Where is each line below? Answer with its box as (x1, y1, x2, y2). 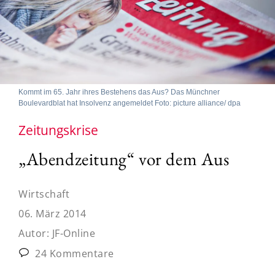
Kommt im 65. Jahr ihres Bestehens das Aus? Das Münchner (18, 87, 220, 96)
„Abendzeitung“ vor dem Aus (18, 147, 230, 171)
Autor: (18, 226, 52, 240)
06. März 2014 (18, 206, 87, 220)
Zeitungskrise (18, 121, 98, 139)
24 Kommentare (32, 246, 114, 260)
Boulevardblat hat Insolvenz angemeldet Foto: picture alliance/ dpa (18, 98, 241, 107)
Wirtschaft (18, 187, 69, 201)
